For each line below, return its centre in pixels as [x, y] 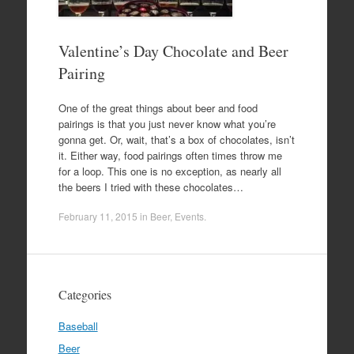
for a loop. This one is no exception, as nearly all [169, 171]
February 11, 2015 [98, 216]
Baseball [78, 326]
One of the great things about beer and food [158, 107]
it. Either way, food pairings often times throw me [170, 155]
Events [189, 216]
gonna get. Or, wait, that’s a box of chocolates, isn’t [176, 139]
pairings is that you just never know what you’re [167, 123]
